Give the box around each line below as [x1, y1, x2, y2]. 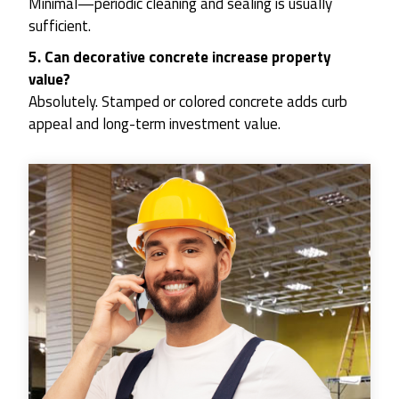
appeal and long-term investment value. [28, 112, 281, 136]
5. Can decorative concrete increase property [28, 45, 331, 69]
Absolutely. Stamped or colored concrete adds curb [28, 90, 347, 114]
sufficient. [28, 14, 91, 38]
